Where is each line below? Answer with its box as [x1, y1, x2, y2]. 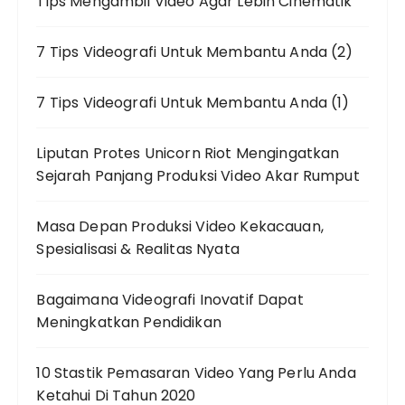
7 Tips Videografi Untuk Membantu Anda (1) [36, 92, 350, 113]
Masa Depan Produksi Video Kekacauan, [36, 216, 324, 237]
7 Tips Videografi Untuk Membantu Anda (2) [36, 42, 353, 62]
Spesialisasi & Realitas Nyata [36, 239, 240, 259]
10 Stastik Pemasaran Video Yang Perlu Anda [36, 363, 356, 383]
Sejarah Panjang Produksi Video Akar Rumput [36, 165, 360, 186]
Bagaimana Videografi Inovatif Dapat [36, 289, 304, 310]
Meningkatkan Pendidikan [36, 312, 221, 333]
